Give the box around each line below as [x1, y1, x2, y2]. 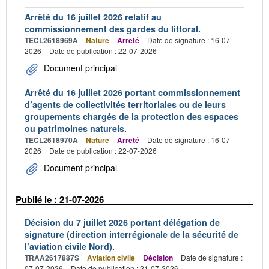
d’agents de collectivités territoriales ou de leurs [25, 98, 226, 110]
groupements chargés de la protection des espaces [25, 110, 238, 122]
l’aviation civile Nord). [25, 240, 115, 252]
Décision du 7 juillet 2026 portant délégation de [25, 216, 220, 228]
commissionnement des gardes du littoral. [25, 22, 201, 35]
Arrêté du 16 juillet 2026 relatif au [25, 10, 162, 23]
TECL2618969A [25, 34, 78, 46]
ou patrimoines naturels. [25, 122, 127, 134]
